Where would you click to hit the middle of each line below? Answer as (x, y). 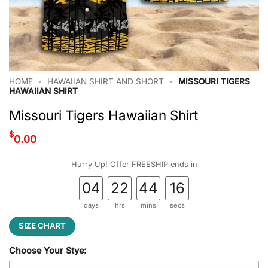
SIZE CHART (42, 226)
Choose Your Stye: (48, 251)
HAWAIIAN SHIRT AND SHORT (106, 81)
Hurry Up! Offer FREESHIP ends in (134, 164)
